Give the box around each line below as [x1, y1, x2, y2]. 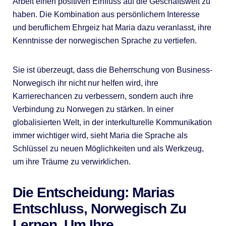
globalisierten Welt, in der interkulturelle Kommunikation [12, 118, 212, 127]
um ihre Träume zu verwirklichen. [12, 157, 131, 166]
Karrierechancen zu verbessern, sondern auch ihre [12, 91, 193, 100]
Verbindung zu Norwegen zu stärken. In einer [12, 104, 174, 114]
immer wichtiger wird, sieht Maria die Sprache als [12, 131, 188, 140]
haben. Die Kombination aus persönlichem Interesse [12, 10, 200, 19]
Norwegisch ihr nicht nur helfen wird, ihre [12, 78, 158, 87]
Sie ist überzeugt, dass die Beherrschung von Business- [12, 65, 212, 74]
